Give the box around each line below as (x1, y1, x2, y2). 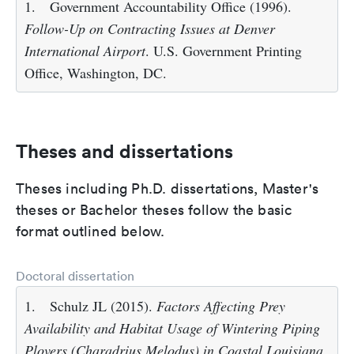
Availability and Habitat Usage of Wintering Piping (24, 318, 320, 338)
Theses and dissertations (16, 139, 233, 164)
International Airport (24, 41, 145, 61)
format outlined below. (16, 222, 165, 241)
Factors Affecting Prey (156, 296, 285, 316)
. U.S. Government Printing (145, 41, 302, 61)
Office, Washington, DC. (24, 63, 167, 83)
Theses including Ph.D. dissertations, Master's (16, 179, 319, 198)
